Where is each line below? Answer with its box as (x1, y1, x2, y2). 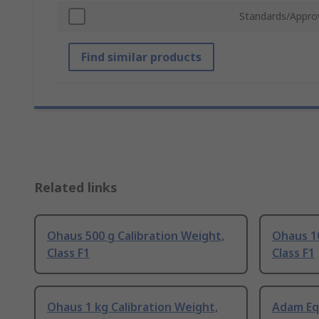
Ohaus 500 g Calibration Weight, (47, 228, 224, 244)
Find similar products (81, 49, 202, 66)
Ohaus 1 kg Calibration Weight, (47, 299, 218, 315)
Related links (34, 179, 117, 197)
